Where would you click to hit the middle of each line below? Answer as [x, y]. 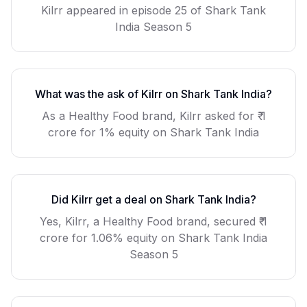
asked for [229, 116]
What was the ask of [88, 94]
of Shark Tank [226, 10]
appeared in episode [119, 10]
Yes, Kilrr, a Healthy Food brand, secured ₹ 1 [153, 221]
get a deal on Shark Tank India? [174, 199]
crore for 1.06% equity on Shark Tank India [153, 238]
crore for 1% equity [99, 132]
